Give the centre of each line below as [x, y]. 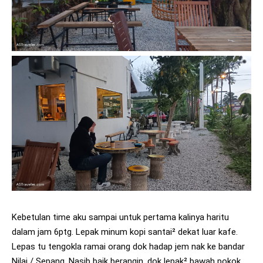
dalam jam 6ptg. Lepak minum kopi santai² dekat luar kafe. [125, 232]
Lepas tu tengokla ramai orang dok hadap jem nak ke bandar [128, 246]
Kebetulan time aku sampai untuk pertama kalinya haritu [120, 217]
